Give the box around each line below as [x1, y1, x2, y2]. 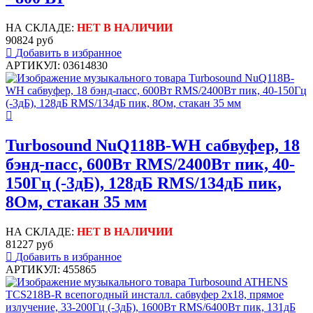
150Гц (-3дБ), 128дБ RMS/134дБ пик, [6, 173, 282, 192]
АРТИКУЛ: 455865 [6, 263, 96, 275]
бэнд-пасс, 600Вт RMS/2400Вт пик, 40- [6, 154, 295, 173]
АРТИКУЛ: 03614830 [6, 59, 108, 71]
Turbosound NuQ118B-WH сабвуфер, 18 [6, 136, 300, 154]
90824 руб [6, 34, 53, 46]
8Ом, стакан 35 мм [6, 192, 147, 211]
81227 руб [6, 238, 53, 250]
